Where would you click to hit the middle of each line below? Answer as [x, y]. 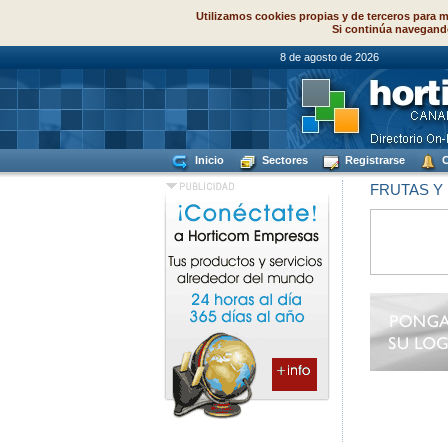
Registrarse [373, 160]
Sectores [283, 160]
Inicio [208, 160]
